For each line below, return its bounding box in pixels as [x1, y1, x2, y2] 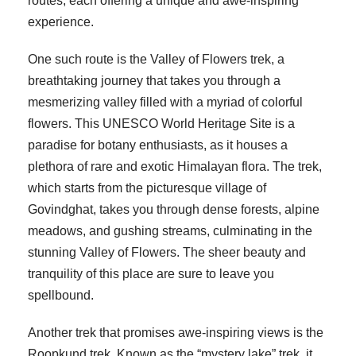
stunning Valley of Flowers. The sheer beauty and [28, 246, 306, 260]
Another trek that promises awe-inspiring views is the [28, 326, 323, 340]
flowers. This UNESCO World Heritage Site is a [28, 117, 295, 131]
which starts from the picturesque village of [28, 181, 266, 195]
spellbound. [28, 288, 94, 303]
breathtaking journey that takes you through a [28, 74, 281, 88]
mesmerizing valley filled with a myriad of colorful [28, 95, 303, 110]
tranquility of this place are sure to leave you [28, 267, 274, 281]
